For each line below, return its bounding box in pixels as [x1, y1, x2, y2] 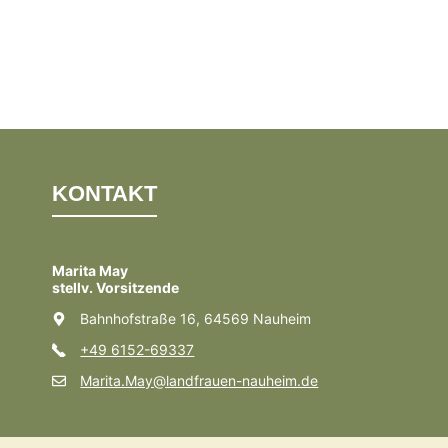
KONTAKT [52, 181, 158, 207]
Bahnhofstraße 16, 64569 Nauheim [80, 310, 312, 328]
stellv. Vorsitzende [52, 279, 180, 297]
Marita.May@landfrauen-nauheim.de [80, 372, 319, 390]
